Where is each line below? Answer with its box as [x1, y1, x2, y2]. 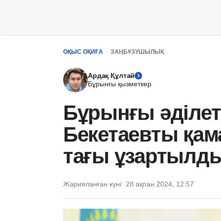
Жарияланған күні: [63, 180, 123, 188]
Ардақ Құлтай [88, 72, 135, 79]
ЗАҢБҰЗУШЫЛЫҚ [110, 48, 164, 55]
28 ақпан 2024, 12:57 [126, 180, 194, 188]
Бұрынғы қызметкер [88, 80, 151, 88]
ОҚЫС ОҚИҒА [63, 48, 103, 55]
